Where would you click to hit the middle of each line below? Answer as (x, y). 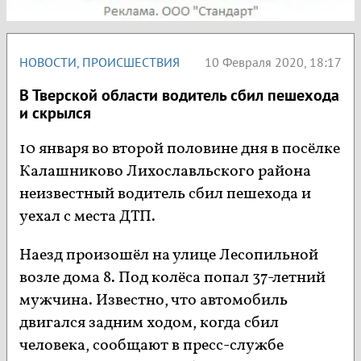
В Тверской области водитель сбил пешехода (179, 95)
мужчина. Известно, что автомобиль (154, 301)
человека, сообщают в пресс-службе (151, 346)
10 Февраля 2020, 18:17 (273, 62)
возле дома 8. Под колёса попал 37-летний (172, 278)
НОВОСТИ (48, 62)
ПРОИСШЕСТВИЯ (131, 62)
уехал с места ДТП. (87, 217)
